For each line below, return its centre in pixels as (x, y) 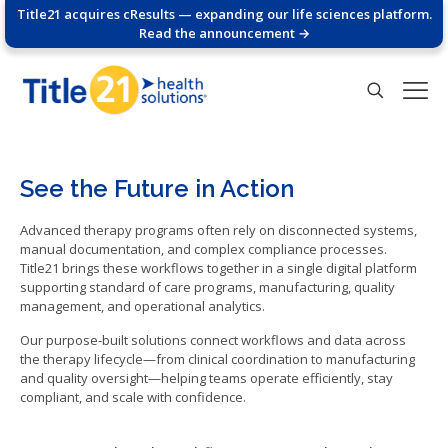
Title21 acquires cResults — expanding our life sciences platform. (224, 14)
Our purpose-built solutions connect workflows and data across (213, 340)
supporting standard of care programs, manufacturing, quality (207, 287)
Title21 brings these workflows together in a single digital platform (218, 268)
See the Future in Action (157, 189)
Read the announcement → (224, 33)
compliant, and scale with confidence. (133, 397)
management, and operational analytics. (142, 306)
